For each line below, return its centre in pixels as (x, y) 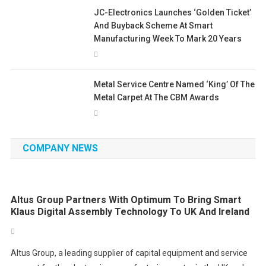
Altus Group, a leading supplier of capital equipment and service (129, 253)
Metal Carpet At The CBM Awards (157, 98)
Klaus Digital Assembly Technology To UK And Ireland (130, 212)
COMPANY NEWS (60, 148)
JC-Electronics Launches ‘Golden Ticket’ (173, 13)
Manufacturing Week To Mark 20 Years (168, 39)
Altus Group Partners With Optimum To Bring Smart (126, 200)
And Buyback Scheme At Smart (153, 26)
